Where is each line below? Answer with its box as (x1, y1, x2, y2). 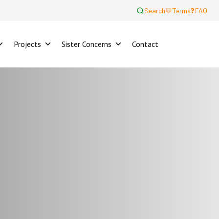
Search (144, 6, 166, 15)
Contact (132, 39, 158, 49)
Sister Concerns (62, 39, 111, 49)
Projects (14, 39, 41, 49)
